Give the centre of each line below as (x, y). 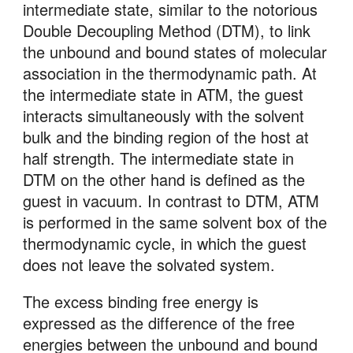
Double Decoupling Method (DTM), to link (167, 30)
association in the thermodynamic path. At (170, 73)
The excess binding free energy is (141, 301)
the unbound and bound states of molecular (175, 52)
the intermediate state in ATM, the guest (163, 94)
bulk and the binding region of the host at (166, 137)
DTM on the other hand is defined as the (164, 179)
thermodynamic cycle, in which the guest (165, 243)
